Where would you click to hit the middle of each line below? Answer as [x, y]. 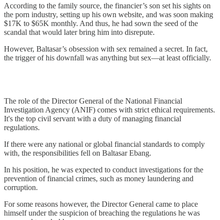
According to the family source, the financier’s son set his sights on [107, 6]
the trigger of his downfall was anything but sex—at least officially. [108, 58]
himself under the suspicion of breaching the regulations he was [102, 213]
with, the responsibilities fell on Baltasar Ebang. [78, 153]
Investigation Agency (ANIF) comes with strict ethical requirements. [110, 110]
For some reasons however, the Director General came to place [101, 204]
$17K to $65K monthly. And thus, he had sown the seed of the [101, 24]
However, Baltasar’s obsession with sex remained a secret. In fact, [106, 49]
